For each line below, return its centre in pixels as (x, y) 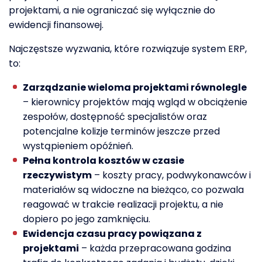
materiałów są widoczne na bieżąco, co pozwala (133, 189)
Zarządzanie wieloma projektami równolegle (135, 87)
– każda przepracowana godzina (155, 248)
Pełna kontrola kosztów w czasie (104, 160)
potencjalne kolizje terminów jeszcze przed (121, 131)
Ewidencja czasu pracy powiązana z (112, 233)
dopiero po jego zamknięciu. (87, 219)
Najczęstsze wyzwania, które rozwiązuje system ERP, (128, 49)
